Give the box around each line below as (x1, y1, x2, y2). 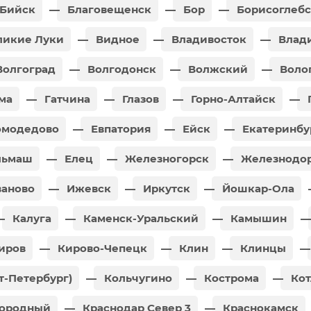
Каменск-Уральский (81, 211, 199, 225)
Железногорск (122, 151, 209, 165)
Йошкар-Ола (219, 181, 294, 195)
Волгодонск (85, 62, 156, 76)
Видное (93, 32, 140, 46)
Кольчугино (101, 271, 172, 285)
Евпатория (88, 121, 151, 135)
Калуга (10, 211, 51, 225)
